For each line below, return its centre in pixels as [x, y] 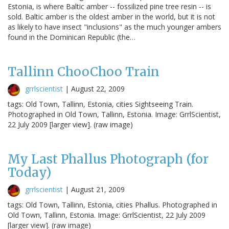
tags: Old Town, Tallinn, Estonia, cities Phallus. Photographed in [112, 204]
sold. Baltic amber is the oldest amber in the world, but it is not [111, 16]
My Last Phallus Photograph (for [108, 159]
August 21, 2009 [98, 189]
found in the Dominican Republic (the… [72, 37]
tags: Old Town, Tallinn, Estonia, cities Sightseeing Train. [100, 104]
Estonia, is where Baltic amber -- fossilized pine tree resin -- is [109, 6]
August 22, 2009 [98, 88]
